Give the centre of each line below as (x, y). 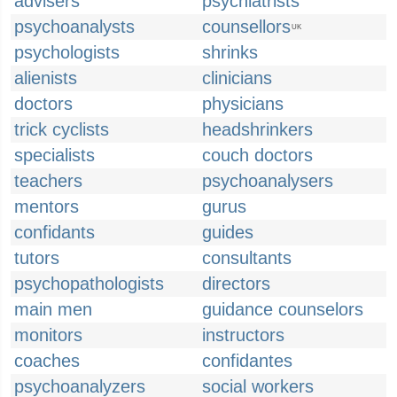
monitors (48, 335)
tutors (37, 258)
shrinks (230, 52)
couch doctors (257, 155)
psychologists (67, 52)
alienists (46, 78)
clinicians (237, 78)
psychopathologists (89, 284)
